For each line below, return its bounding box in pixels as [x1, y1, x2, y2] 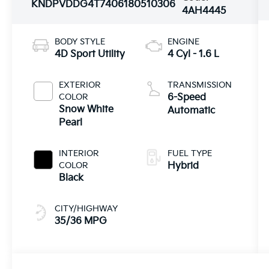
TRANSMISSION [167, 79, 232, 90]
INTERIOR [59, 148, 100, 159]
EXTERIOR [59, 79, 101, 90]
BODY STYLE [55, 36, 106, 47]
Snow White [59, 103, 114, 115]
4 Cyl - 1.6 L [167, 48, 219, 60]
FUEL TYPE [167, 148, 212, 159]
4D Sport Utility [55, 48, 125, 60]
